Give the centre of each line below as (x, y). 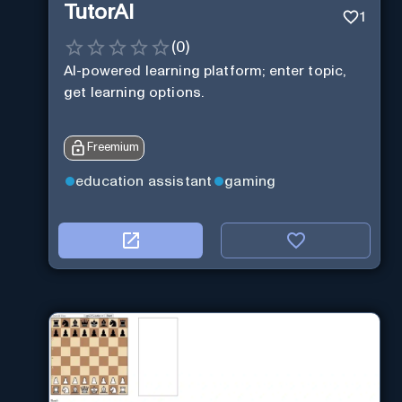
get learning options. (134, 92)
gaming (250, 181)
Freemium (113, 148)
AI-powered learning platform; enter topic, (205, 70)
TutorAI (99, 13)
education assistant (144, 181)
